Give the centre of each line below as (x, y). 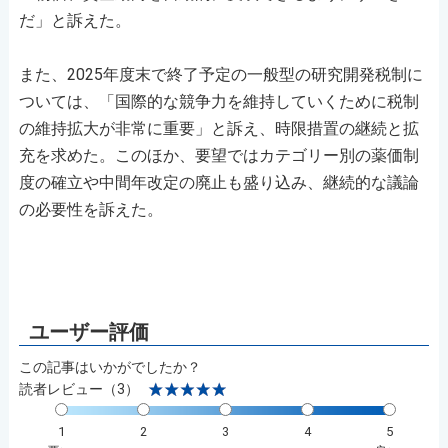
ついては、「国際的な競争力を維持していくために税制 (218, 101)
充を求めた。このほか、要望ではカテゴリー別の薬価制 (218, 155)
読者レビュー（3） (78, 388)
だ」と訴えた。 (74, 20)
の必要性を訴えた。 (90, 209)
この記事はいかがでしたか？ (109, 366)
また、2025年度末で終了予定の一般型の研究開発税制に (220, 74)
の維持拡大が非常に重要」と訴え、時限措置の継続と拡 (218, 128)
